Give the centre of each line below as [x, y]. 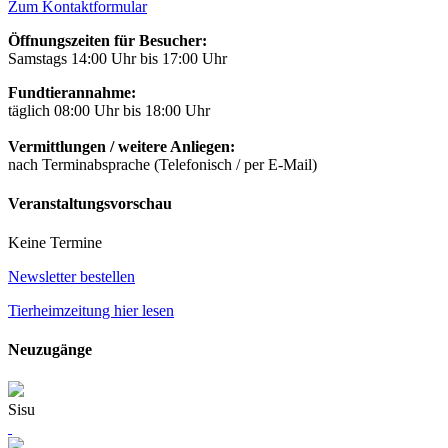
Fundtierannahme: [72, 92]
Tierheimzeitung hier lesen [91, 311]
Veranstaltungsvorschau [90, 203]
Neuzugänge [50, 350]
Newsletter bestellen [71, 277]
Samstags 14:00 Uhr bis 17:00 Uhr [117, 58]
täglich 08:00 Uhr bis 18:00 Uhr [109, 110]
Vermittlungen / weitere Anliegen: [121, 146]
